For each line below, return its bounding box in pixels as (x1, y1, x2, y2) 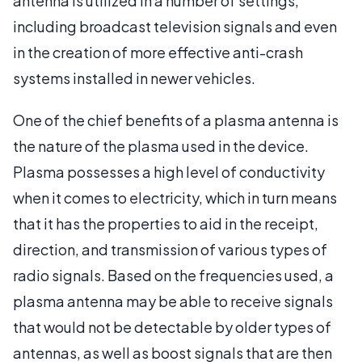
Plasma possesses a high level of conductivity (13, 162, 325, 181)
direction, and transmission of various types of (13, 240, 327, 259)
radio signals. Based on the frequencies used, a (13, 266, 334, 284)
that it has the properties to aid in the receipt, (13, 214, 318, 233)
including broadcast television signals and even (13, 17, 337, 36)
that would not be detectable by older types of (13, 318, 331, 336)
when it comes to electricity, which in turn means (13, 188, 337, 207)
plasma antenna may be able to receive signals (13, 292, 333, 310)
